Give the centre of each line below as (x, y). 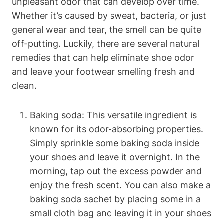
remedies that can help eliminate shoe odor (103, 57)
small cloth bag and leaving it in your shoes (120, 213)
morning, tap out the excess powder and (116, 171)
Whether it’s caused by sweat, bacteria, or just (109, 15)
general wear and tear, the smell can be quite (107, 29)
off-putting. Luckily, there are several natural (106, 43)
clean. (24, 85)
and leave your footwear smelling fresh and (103, 71)
